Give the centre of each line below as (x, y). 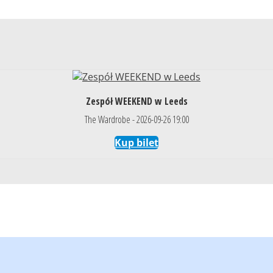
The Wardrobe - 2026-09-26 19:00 (136, 119)
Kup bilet (136, 142)
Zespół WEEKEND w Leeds (136, 101)
